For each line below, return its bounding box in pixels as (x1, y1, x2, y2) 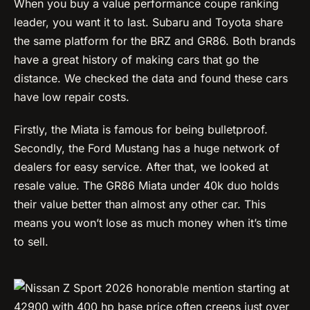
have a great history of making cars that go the (14, 52, 259, 66)
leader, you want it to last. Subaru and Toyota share (14, 15, 283, 29)
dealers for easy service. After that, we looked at (14, 159, 268, 174)
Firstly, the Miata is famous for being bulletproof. (14, 122, 268, 136)
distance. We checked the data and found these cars (14, 71, 288, 85)
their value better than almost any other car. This (14, 197, 266, 211)
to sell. (14, 234, 48, 248)
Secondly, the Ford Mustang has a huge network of (14, 140, 280, 155)
